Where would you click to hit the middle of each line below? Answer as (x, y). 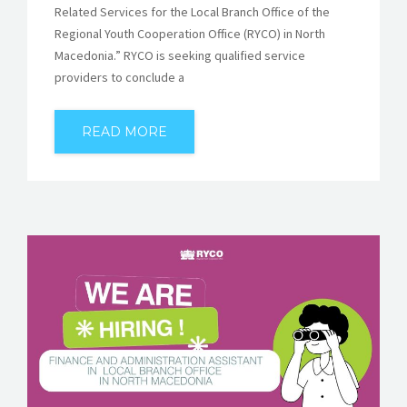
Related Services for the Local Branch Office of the (192, 12)
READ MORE (124, 132)
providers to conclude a (119, 78)
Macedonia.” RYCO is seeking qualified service (180, 56)
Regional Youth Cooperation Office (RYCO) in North (190, 34)
